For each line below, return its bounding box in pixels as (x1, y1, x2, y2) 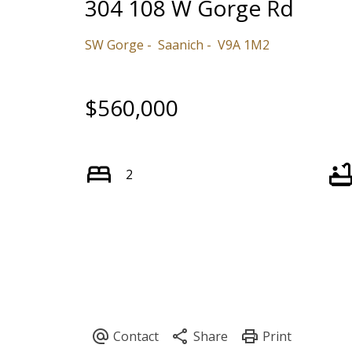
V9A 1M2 (217, 36, 269, 54)
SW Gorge (84, 36, 144, 54)
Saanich (157, 36, 203, 54)
